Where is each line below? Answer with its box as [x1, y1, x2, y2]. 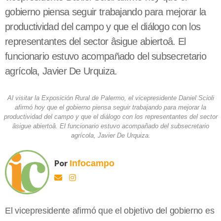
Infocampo [70, 158, 114, 169]
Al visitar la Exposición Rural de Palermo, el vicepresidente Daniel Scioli [7, 94, 214, 102]
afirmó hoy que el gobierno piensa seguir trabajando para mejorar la [15, 104, 206, 111]
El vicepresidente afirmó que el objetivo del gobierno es [5, 206, 215, 216]
